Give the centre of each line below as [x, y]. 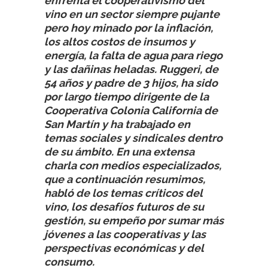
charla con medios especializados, [133, 165]
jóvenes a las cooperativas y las [125, 234]
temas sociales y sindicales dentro [133, 138]
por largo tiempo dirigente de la [127, 96]
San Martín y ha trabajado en [117, 124]
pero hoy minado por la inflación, [129, 28]
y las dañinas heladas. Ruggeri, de [131, 69]
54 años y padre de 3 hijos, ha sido [131, 83]
